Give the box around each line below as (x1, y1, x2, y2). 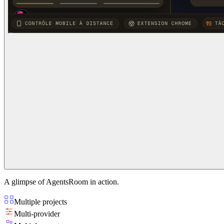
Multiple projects (14, 197, 67, 206)
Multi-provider (14, 209, 60, 218)
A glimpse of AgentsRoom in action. (4, 177, 119, 186)
